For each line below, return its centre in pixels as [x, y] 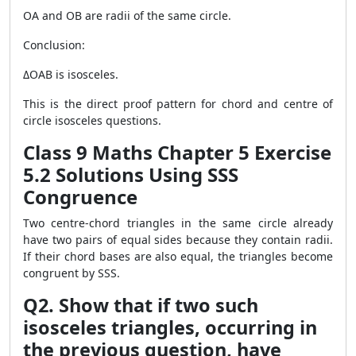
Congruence [80, 197]
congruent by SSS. [72, 273]
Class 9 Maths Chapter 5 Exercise [177, 152]
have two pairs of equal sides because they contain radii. [178, 240]
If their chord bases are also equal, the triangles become [178, 256]
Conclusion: [54, 45]
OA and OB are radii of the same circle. [127, 15]
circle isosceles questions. [92, 120]
